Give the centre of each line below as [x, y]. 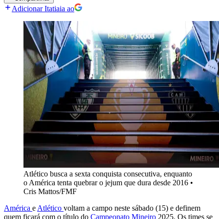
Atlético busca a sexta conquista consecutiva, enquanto [108, 174]
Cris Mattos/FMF [50, 192]
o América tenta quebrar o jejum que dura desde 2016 [106, 183]
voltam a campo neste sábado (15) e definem [132, 208]
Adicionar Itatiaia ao [43, 9]
